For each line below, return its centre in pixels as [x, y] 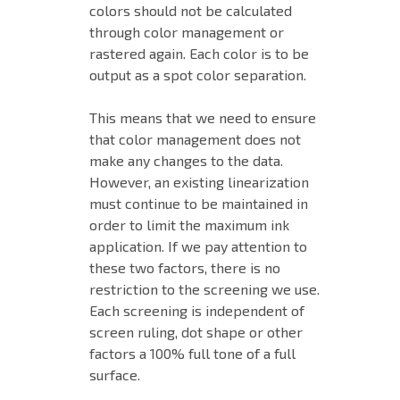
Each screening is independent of [197, 310]
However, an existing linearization [199, 181]
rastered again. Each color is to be [199, 53]
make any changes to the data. [186, 160]
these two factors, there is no [185, 267]
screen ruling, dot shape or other [196, 331]
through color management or [187, 31]
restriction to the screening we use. [204, 288]
